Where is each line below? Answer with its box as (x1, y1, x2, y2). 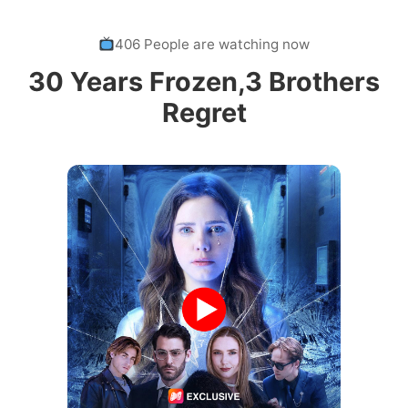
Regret (161, 97, 247, 128)
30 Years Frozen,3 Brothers (28, 66, 380, 97)
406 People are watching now (115, 35, 311, 53)
